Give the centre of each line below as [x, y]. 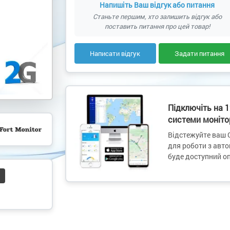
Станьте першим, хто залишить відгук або [157, 16]
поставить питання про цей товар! [157, 26]
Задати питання [199, 53]
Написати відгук [115, 53]
